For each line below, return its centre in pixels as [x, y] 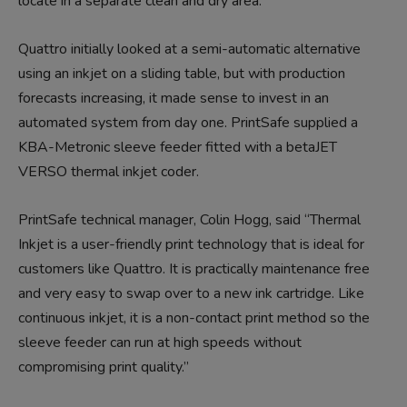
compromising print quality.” [104, 367]
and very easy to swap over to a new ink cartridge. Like [191, 293]
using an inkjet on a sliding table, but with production [182, 74]
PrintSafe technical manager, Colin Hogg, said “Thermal [189, 220]
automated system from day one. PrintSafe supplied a [188, 123]
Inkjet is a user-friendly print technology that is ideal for [191, 244]
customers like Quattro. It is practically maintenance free [194, 269]
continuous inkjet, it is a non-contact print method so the [194, 318]
